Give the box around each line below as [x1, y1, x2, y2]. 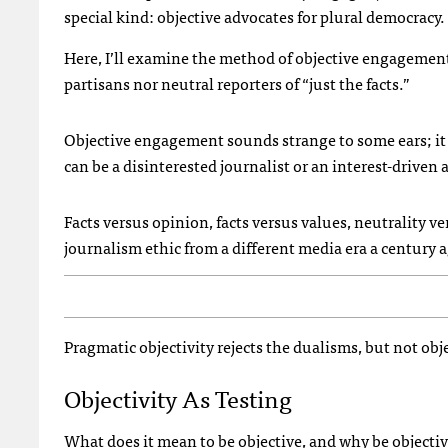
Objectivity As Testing [64, 378, 292, 418]
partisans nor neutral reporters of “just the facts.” [64, 70, 410, 97]
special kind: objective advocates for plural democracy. [64, 3, 445, 30]
